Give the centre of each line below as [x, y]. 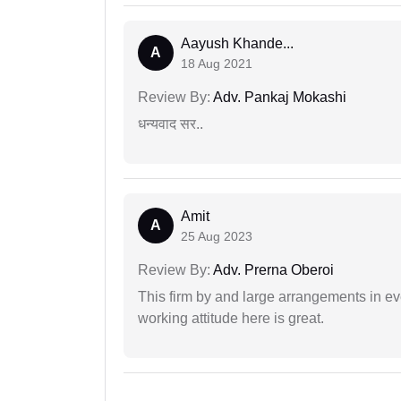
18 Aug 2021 [217, 64]
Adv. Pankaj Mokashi [278, 98]
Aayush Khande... [237, 44]
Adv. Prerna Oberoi [272, 270]
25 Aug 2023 [217, 237]
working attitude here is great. [231, 319]
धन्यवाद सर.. [171, 124]
